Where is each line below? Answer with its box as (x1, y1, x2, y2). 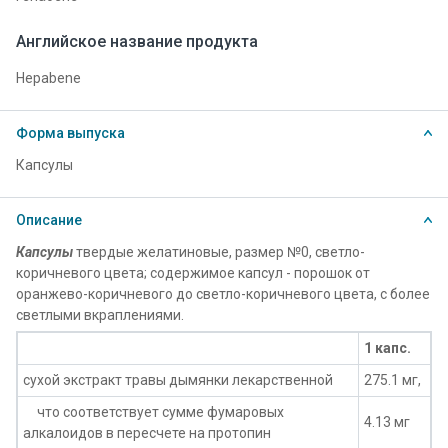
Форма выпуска (16, 125, 125, 141)
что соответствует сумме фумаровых (23, 404, 284, 420)
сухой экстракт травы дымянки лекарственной (23, 372, 333, 388)
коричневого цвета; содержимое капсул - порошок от (16, 265, 370, 281)
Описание (16, 212, 82, 228)
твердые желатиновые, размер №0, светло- (73, 244, 365, 260)
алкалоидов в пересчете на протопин (23, 425, 271, 441)
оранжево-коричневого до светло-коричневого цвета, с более (16, 286, 430, 302)
